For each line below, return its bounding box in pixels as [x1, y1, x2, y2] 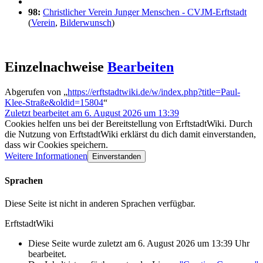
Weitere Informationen [5, 151, 87, 161]
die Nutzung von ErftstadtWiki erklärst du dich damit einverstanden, [5, 129, 256, 140]
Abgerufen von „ [5, 87, 68, 97]
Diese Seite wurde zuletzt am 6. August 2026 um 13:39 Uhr [28, 238, 249, 248]
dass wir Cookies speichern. [5, 140, 108, 150]
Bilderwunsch [60, 17, 112, 28]
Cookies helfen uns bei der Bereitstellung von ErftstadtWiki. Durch [5, 119, 252, 129]
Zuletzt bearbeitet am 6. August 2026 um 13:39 [5, 108, 179, 119]
